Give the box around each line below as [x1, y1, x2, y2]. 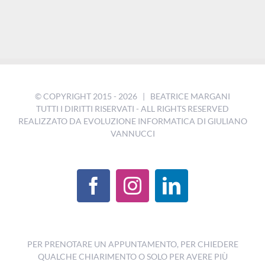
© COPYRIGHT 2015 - [35, 91, 118, 101]
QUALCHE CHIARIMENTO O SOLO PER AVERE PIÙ [37, 251, 228, 261]
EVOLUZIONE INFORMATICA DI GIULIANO [83, 116, 247, 126]
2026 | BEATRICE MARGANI [118, 91, 230, 101]
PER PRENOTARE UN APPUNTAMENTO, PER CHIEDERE [27, 239, 238, 249]
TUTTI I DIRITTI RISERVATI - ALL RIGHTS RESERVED [36, 104, 229, 114]
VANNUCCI [110, 128, 155, 138]
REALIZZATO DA [18, 116, 83, 126]
